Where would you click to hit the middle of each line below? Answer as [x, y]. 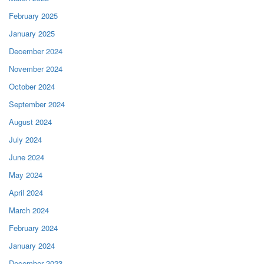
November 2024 [36, 69]
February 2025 [33, 16]
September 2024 [37, 104]
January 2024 [32, 245]
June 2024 [27, 157]
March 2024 [29, 210]
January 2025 [32, 33]
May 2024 [26, 175]
